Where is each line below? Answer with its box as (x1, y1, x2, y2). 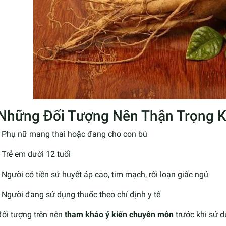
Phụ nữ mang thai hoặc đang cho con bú (2, 129, 147, 139)
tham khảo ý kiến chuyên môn (65, 209, 174, 219)
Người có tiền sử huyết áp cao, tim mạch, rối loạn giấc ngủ (2, 169, 208, 179)
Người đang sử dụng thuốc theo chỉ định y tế (2, 189, 160, 199)
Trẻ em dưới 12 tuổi (2, 149, 71, 159)
